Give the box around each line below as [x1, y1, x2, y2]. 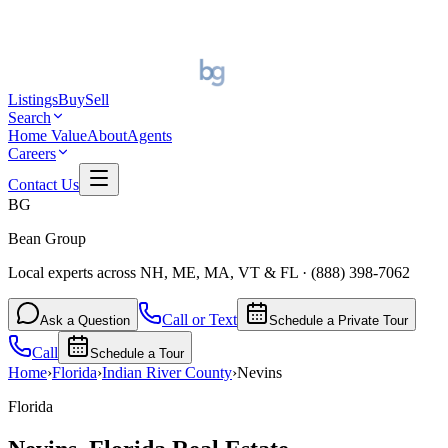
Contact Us [8, 175, 79, 193]
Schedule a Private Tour [269, 312, 408, 328]
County [181, 363, 232, 381]
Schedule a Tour [90, 345, 184, 361]
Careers [8, 144, 56, 162]
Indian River [102, 363, 181, 381]
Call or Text [162, 310, 237, 328]
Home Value [8, 126, 87, 144]
